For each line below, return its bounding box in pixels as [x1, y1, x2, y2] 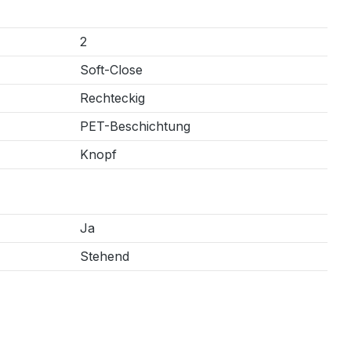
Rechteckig [80, 89, 145, 106]
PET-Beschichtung [80, 118, 190, 134]
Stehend [80, 248, 129, 264]
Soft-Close [80, 61, 143, 78]
